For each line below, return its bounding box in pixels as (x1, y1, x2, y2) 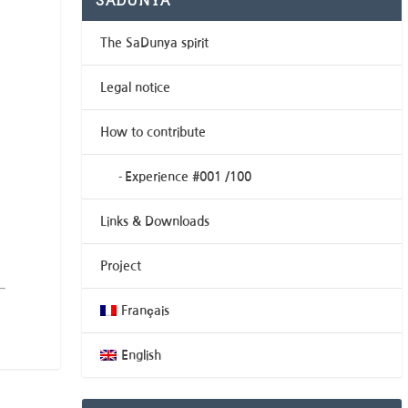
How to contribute (100, 126, 207, 139)
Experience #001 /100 (125, 170, 252, 184)
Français (120, 304, 169, 318)
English (120, 349, 161, 362)
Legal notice (100, 81, 171, 95)
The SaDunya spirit (100, 36, 209, 50)
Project (100, 260, 142, 273)
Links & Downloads (100, 215, 210, 229)
